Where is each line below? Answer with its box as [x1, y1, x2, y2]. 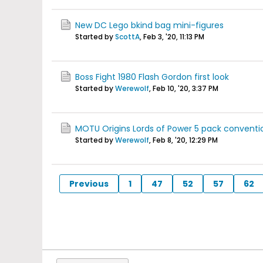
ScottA [115, 32, 140, 42]
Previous [69, 177, 109, 190]
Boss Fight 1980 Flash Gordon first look [75, 71, 229, 83]
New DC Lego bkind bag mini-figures [75, 19, 224, 31]
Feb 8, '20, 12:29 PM [153, 135, 218, 145]
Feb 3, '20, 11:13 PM [143, 32, 204, 42]
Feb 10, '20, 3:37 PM [153, 83, 218, 93]
